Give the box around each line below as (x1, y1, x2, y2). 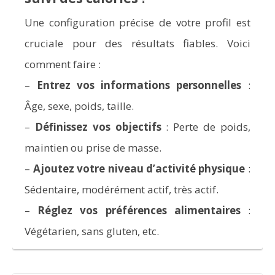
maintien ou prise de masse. (25, 140, 162, 155)
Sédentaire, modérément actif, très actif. (25, 182, 219, 196)
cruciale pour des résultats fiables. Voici (25, 36, 250, 50)
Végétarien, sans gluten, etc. (25, 223, 160, 238)
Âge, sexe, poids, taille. (25, 98, 134, 113)
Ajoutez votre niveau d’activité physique (33, 161, 246, 176)
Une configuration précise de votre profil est (25, 15, 250, 29)
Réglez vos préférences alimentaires (37, 203, 241, 217)
